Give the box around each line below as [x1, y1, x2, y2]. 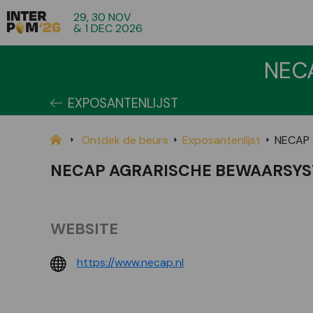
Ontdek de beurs [82, 133, 168, 147]
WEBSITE [50, 219, 118, 239]
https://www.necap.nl [77, 255, 184, 270]
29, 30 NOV [73, 9, 132, 24]
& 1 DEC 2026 [73, 20, 143, 36]
